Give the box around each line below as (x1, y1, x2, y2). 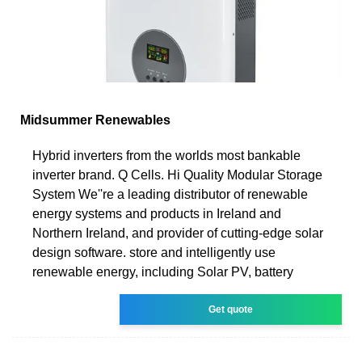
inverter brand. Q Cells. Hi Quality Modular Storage (32, 167, 322, 182)
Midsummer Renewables (20, 112, 170, 127)
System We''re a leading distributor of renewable (32, 187, 308, 201)
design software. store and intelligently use (32, 245, 276, 259)
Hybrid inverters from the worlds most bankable (32, 148, 301, 162)
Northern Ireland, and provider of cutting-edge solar (32, 225, 323, 240)
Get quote (208, 303, 254, 315)
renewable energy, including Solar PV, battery (32, 264, 293, 279)
